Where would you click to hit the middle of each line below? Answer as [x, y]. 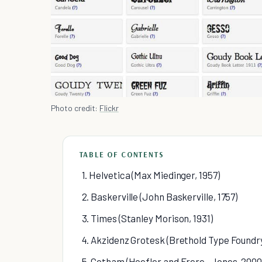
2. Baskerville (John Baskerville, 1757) [160, 197]
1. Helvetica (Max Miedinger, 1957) [151, 175]
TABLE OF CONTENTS [122, 155]
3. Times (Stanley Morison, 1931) [147, 218]
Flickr [109, 108]
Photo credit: [75, 108]
